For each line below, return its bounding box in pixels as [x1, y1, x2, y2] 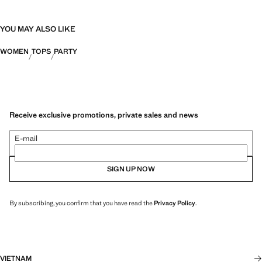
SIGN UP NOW [107, 164, 155, 174]
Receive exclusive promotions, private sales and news [9, 109, 198, 120]
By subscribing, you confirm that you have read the [9, 198, 154, 207]
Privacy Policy [154, 198, 195, 207]
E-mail [15, 133, 37, 143]
